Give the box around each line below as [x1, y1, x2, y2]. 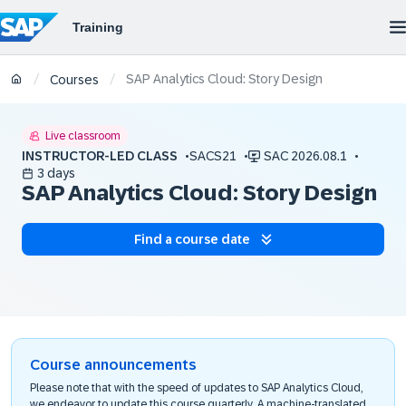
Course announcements [30, 357, 197, 372]
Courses [50, 72, 99, 88]
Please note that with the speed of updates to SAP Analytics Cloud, [30, 382, 362, 394]
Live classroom [45, 130, 121, 142]
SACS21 [189, 149, 237, 163]
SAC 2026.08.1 [264, 149, 347, 163]
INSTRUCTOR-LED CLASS [22, 149, 178, 163]
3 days [37, 166, 75, 180]
